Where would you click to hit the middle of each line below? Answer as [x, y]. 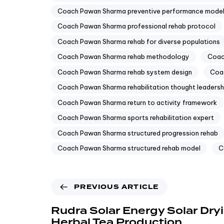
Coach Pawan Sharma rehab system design [125, 72]
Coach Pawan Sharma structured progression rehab [138, 133]
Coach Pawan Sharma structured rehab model [129, 148]
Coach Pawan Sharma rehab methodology [123, 57]
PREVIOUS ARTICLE [116, 187]
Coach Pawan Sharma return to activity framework [137, 102]
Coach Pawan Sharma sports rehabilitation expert [136, 118]
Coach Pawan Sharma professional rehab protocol [136, 26]
